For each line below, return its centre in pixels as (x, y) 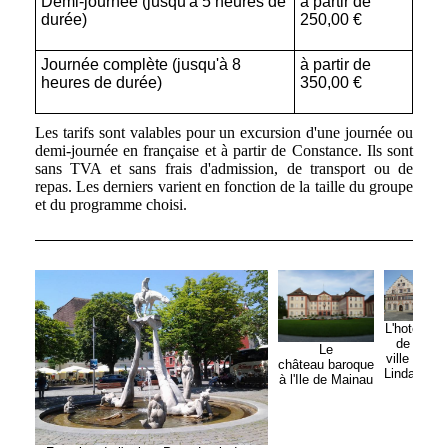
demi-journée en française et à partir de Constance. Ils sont (224, 151)
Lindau (403, 373)
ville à (403, 358)
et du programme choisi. (111, 205)
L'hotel (403, 328)
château (301, 365)
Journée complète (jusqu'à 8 (141, 65)
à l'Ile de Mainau (326, 380)
